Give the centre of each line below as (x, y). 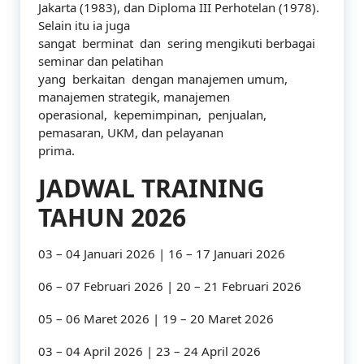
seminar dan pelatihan (101, 61)
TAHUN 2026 (112, 217)
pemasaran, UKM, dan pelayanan (131, 132)
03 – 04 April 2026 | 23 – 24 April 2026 (149, 351)
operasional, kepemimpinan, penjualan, (154, 115)
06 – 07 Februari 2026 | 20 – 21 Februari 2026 (170, 286)
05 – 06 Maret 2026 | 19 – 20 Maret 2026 (156, 318)
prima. (56, 150)
